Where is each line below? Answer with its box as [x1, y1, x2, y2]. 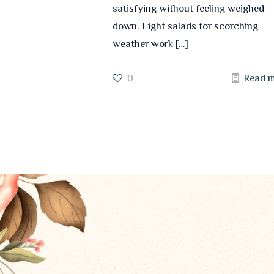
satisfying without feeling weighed [113, 2, 265, 13]
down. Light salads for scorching [113, 20, 259, 31]
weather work [113, 38, 174, 49]
